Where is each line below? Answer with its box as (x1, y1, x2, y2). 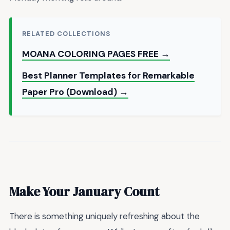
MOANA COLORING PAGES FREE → (22, 48, 170, 60)
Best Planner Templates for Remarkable (22, 70, 195, 82)
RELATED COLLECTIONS (22, 29, 111, 39)
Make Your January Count (9, 182, 159, 200)
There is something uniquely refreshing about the (9, 210, 200, 222)
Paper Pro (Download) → (22, 86, 128, 98)
